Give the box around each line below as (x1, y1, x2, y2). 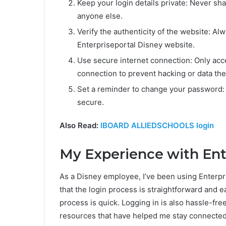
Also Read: (60, 120, 100, 130)
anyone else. (77, 11, 123, 21)
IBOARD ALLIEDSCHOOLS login (100, 120, 214, 130)
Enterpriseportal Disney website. (77, 39, 195, 49)
